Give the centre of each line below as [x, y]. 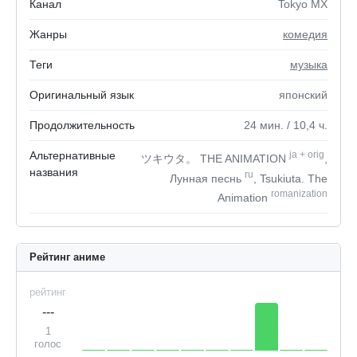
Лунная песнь [207, 178]
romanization [299, 194]
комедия [305, 34]
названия [54, 172]
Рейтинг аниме [67, 257]
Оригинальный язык [82, 95]
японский [303, 95]
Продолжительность [82, 125]
